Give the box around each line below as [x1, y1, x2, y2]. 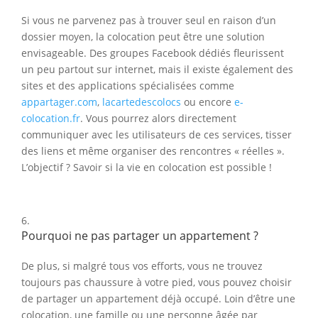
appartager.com [21, 95, 97, 109]
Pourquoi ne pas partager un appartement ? [21, 228, 258, 244]
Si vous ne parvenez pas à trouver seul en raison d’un [21, 13, 276, 28]
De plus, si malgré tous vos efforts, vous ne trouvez [21, 259, 263, 273]
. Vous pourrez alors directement [80, 111, 236, 126]
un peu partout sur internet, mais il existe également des [21, 62, 293, 77]
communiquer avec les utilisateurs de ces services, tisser [21, 128, 292, 142]
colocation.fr [21, 111, 80, 126]
